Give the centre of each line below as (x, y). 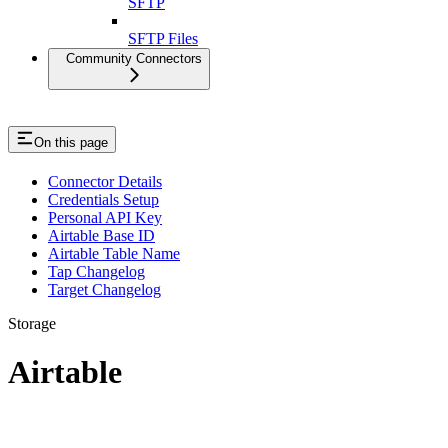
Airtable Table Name (114, 253)
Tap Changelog (96, 271)
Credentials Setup (103, 199)
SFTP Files (163, 38)
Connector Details (105, 181)
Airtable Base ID (101, 235)
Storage (32, 323)
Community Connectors (134, 58)
